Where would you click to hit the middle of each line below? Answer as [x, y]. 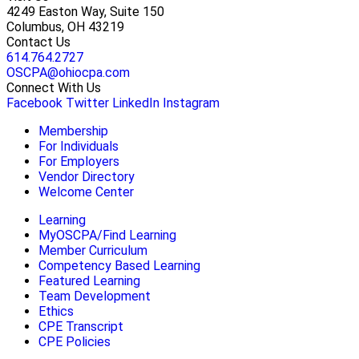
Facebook [34, 103]
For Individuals [79, 146]
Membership [73, 131]
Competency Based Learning [119, 265]
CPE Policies [75, 341]
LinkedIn [136, 103]
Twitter [87, 103]
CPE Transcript [81, 326]
